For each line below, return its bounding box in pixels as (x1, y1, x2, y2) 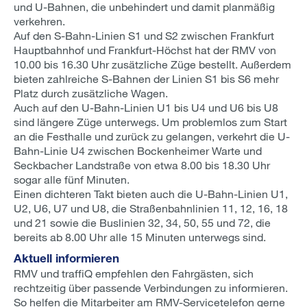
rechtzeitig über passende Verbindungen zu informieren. (14, 281, 288, 294)
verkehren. (14, 14, 65, 27)
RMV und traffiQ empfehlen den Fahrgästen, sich (14, 267, 254, 280)
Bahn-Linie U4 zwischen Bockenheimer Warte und (14, 144, 262, 157)
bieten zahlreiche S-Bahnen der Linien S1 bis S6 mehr (14, 72, 279, 85)
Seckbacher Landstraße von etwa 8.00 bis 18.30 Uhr (14, 158, 270, 171)
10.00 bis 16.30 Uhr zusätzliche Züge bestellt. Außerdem (14, 58, 291, 71)
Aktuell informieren (14, 251, 119, 265)
